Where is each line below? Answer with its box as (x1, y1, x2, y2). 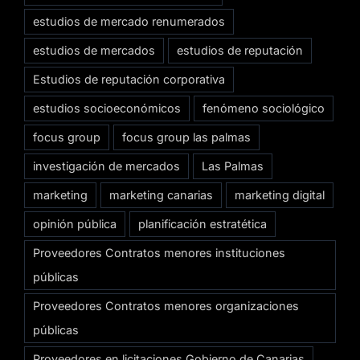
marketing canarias (109, 187, 213, 202)
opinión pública (33, 216, 117, 231)
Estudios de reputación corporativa (33, 72, 225, 86)
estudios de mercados (33, 43, 155, 57)
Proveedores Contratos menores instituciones (33, 245, 285, 260)
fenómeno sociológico (202, 100, 325, 115)
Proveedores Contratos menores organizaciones (33, 298, 299, 313)
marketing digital (235, 187, 325, 202)
